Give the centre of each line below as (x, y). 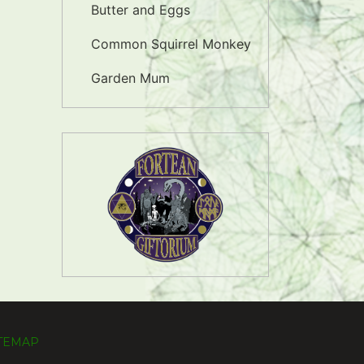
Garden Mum (130, 78)
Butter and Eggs (141, 10)
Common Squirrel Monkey (171, 44)
